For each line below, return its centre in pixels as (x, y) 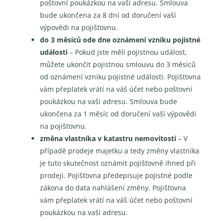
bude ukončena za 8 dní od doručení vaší (108, 15)
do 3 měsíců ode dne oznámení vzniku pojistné (120, 39)
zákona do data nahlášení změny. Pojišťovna (113, 187)
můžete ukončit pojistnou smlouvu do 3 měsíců (118, 64)
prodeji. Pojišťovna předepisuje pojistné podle (116, 175)
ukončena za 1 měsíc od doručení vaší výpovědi (118, 113)
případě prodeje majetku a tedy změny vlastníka (120, 150)
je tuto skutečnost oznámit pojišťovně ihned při (118, 163)
